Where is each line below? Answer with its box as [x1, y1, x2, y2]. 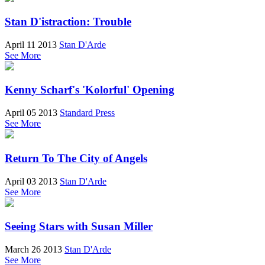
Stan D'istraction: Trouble [5, 15, 131, 28]
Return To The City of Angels [5, 151, 147, 164]
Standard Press [60, 108, 115, 118]
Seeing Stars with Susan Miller [5, 220, 153, 233]
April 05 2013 [5, 108, 57, 118]
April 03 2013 [5, 176, 57, 186]
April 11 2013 [5, 39, 57, 50]
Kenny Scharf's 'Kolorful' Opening [5, 83, 174, 96]
